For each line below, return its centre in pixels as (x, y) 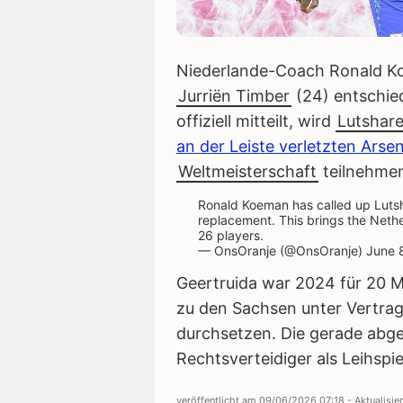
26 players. (231, 236)
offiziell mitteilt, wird (256, 121)
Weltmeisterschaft (247, 172)
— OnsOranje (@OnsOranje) (282, 251)
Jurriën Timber (234, 96)
